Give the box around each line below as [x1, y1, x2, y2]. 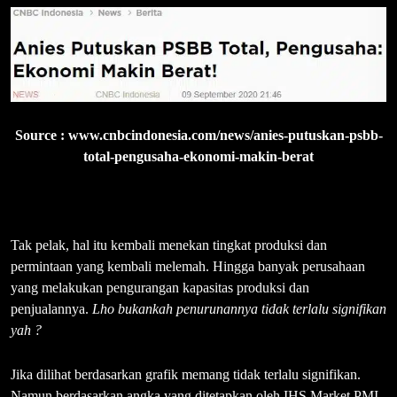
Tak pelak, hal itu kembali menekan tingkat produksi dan [11, 237, 327, 253]
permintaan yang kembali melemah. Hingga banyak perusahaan [11, 258, 365, 274]
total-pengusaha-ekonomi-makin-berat [83, 148, 314, 164]
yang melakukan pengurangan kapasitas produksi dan [11, 279, 309, 295]
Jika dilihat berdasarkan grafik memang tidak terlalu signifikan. [11, 366, 361, 382]
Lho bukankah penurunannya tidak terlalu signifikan [92, 300, 386, 316]
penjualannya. [11, 300, 92, 316]
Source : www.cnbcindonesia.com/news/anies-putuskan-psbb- [14, 127, 383, 143]
